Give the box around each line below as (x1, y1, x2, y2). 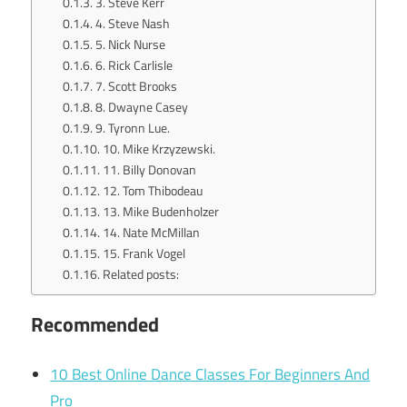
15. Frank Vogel (102, 243, 185, 263)
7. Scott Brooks (94, 76, 177, 96)
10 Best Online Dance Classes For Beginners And (50, 362, 371, 386)
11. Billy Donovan (102, 160, 196, 180)
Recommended (31, 309, 159, 341)
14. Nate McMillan (102, 223, 200, 243)
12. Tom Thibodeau (102, 181, 203, 201)
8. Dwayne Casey (94, 97, 188, 117)
